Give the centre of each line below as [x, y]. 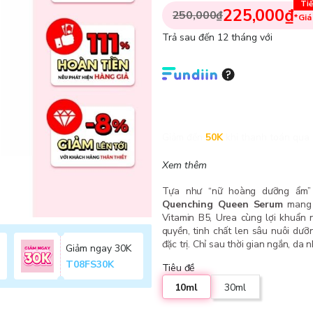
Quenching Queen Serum [222, 204]
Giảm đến [182, 137]
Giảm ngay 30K [99, 249]
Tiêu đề [178, 268]
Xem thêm [184, 165]
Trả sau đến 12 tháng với [217, 37]
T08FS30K [90, 265]
